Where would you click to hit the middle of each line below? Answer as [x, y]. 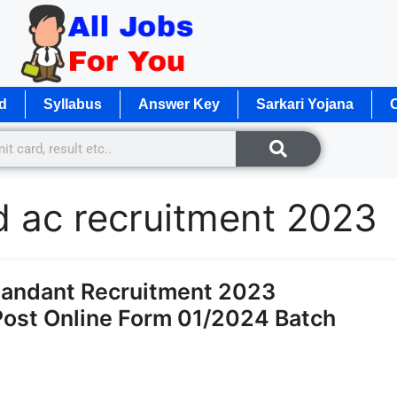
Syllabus [73, 104]
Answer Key [179, 104]
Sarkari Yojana [305, 104]
